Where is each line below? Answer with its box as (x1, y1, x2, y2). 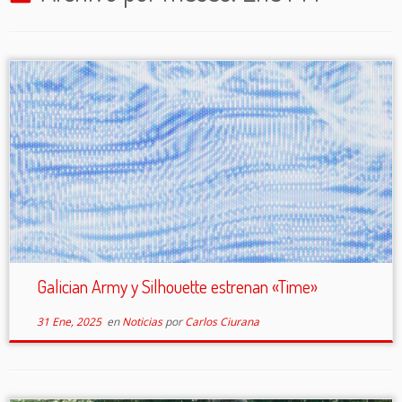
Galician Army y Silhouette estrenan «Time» (36, 275, 318, 298)
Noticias (121, 314, 165, 329)
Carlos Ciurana (184, 314, 259, 329)
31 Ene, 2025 (36, 314, 101, 329)
